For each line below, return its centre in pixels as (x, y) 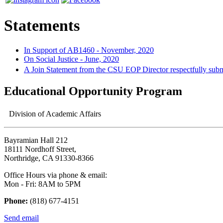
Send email (21, 218)
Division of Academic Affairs (53, 113)
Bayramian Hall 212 (36, 140)
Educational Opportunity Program (93, 91)
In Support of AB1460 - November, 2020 (89, 50)
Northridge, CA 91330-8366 (49, 158)
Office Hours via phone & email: (56, 175)
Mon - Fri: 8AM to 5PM (42, 184)
